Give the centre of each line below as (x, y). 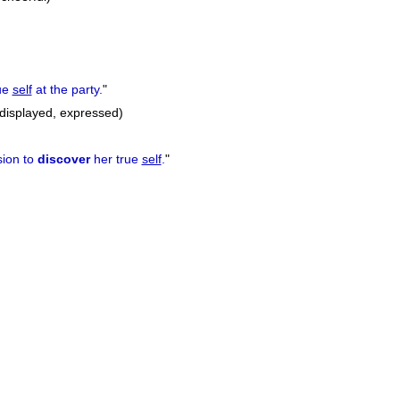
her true (116, 159)
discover (63, 159)
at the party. (67, 90)
